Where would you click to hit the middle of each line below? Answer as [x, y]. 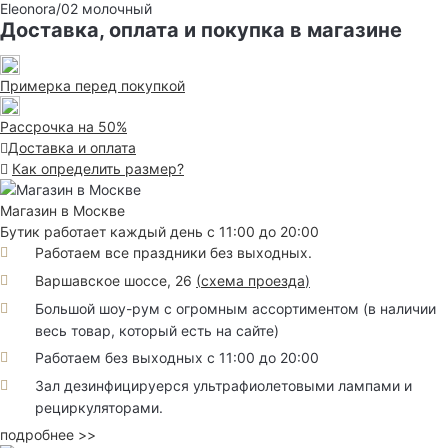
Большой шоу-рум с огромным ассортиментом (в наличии [235, 308]
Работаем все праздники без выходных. [173, 253]
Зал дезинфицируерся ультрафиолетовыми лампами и [223, 385]
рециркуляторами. [99, 407]
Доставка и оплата [72, 148]
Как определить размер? [98, 169]
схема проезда [253, 281]
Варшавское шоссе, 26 [115, 281]
